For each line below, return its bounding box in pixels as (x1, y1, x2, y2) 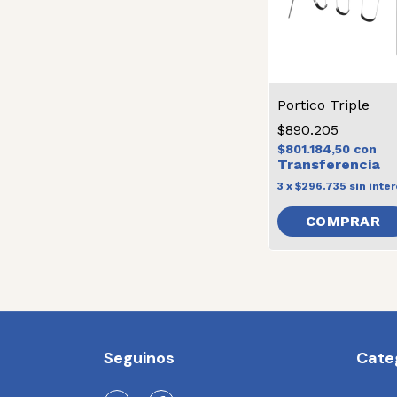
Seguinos (104, 347, 175, 369)
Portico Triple (277, 97, 370, 113)
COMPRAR (305, 213, 381, 230)
